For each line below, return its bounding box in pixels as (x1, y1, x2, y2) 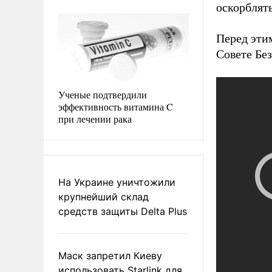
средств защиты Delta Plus (58, 205, 187, 217)
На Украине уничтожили (58, 175, 175, 188)
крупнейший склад (58, 190, 149, 203)
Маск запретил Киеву (58, 249, 162, 262)
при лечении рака (58, 112, 132, 125)
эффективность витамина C (58, 100, 173, 113)
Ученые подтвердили (58, 87, 147, 101)
